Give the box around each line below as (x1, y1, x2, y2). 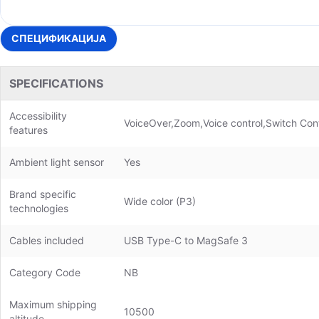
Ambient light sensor (9, 156, 104, 168)
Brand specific (9, 188, 76, 200)
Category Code (9, 266, 80, 278)
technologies (9, 202, 68, 214)
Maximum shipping (9, 298, 97, 310)
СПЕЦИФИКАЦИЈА (11, 32, 106, 44)
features (9, 124, 48, 136)
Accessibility (9, 110, 67, 122)
